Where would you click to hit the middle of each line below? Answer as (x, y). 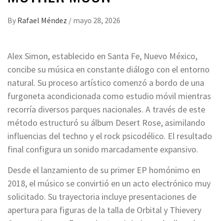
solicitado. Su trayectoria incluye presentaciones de (102, 197)
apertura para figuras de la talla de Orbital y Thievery (104, 210)
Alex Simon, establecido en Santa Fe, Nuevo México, (102, 56)
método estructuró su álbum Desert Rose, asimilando (106, 123)
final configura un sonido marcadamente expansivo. (103, 149)
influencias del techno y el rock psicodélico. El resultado (110, 136)
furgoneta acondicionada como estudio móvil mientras (109, 96)
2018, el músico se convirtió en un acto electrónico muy (109, 184)
